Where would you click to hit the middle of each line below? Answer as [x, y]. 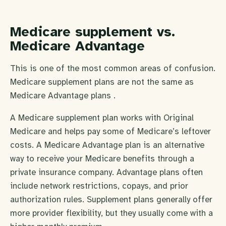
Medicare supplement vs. [93, 32]
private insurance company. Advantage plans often [106, 172]
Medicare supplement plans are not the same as [102, 82]
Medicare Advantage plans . [63, 96]
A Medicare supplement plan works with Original [102, 118]
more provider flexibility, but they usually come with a [111, 213]
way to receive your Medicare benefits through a [102, 159]
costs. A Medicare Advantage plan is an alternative [107, 145]
